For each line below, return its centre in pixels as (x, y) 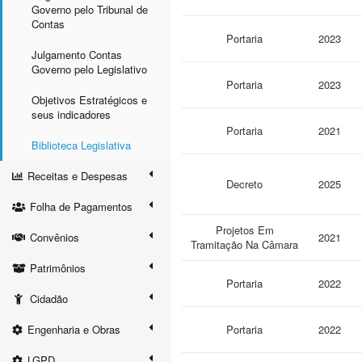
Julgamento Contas (77, 54)
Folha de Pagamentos (81, 206)
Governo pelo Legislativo (89, 69)
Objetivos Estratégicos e (89, 99)
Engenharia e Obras (74, 329)
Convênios (55, 237)
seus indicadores (71, 114)
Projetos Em (244, 230)
